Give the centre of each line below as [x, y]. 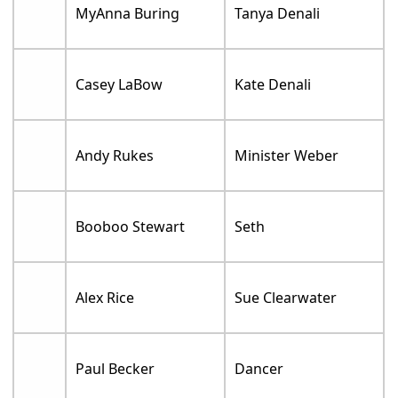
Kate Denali [273, 85]
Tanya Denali [278, 14]
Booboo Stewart [131, 227]
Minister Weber [287, 156]
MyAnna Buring [128, 14]
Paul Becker [115, 369]
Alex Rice [105, 298]
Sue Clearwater [286, 298]
